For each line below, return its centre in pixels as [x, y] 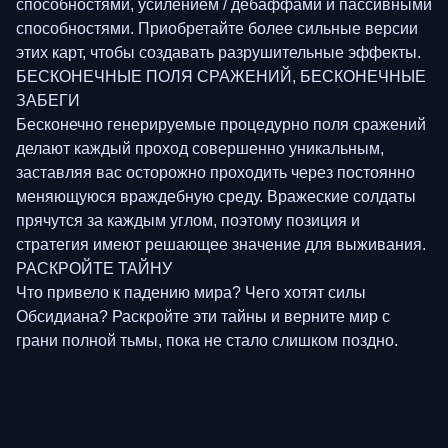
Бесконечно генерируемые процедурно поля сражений [221, 124]
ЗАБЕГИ [48, 100]
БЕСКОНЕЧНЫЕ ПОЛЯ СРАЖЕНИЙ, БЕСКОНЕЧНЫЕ [221, 76]
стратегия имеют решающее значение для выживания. [221, 244]
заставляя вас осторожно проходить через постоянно [215, 172]
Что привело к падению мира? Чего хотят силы [191, 292]
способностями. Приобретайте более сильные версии [217, 28]
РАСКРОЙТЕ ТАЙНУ [94, 268]
